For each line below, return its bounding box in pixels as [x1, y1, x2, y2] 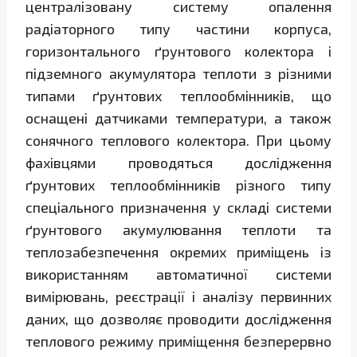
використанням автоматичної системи [25, 265, 331, 284]
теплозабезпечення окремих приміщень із [25, 243, 331, 261]
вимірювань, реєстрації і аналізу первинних [25, 288, 331, 306]
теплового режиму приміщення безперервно [25, 332, 331, 351]
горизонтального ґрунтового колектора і [25, 42, 331, 61]
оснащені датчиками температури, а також [25, 109, 331, 127]
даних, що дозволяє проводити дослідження [25, 310, 331, 328]
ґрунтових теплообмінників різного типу [25, 176, 331, 194]
